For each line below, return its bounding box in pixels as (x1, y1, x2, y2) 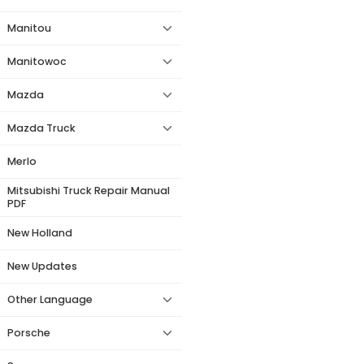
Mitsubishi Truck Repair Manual (7, 184, 170, 197)
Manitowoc (7, 54, 67, 68)
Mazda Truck (7, 121, 76, 135)
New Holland (7, 226, 72, 240)
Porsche (7, 326, 50, 340)
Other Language (7, 292, 93, 306)
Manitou (7, 21, 51, 35)
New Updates (7, 259, 77, 273)
